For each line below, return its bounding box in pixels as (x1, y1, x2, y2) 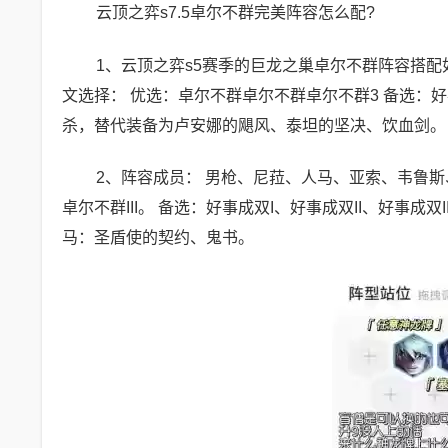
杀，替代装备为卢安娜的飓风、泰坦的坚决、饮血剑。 (62, 116, 446, 134)
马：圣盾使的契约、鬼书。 (62, 229, 254, 246)
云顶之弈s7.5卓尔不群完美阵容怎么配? (95, 4, 375, 21)
